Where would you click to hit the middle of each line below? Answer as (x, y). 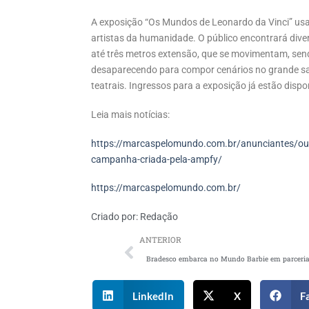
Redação (158, 217)
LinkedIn (153, 296)
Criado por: (114, 217)
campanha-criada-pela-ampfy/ (157, 159)
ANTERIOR (160, 240)
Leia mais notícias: (130, 114)
